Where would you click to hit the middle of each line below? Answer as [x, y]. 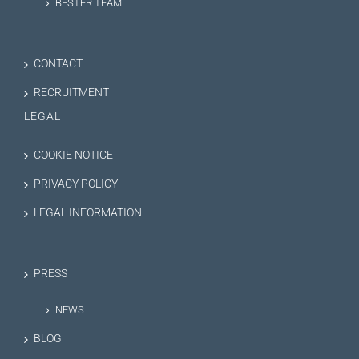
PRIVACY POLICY [76, 184]
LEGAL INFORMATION [88, 212]
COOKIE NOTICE [73, 155]
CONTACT [58, 63]
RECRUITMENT [71, 92]
